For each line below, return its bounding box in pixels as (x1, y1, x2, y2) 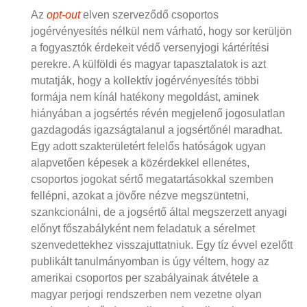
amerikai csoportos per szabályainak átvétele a (31, 272, 258, 284)
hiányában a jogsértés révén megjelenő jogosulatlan (31, 108, 285, 119)
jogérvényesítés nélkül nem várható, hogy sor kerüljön (31, 25, 292, 37)
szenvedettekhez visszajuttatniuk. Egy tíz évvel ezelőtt (31, 239, 293, 251)
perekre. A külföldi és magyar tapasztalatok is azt (31, 58, 266, 70)
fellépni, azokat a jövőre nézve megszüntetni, (31, 190, 249, 201)
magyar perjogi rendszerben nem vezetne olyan (31, 288, 262, 300)
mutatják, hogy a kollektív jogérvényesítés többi (31, 75, 259, 86)
